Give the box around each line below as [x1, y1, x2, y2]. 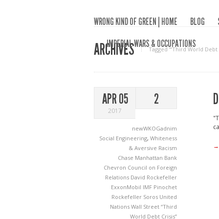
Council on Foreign [128, 164, 177, 171]
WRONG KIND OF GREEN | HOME [94, 16, 177, 27]
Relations [105, 174, 131, 181]
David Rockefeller [131, 174, 177, 181]
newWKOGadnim [132, 125, 177, 132]
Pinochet [153, 183, 177, 191]
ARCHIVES [94, 40, 134, 59]
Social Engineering [99, 134, 147, 142]
